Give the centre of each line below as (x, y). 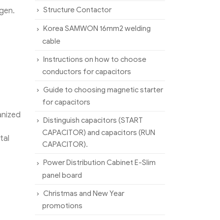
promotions (62, 206)
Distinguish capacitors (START (93, 121)
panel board (62, 175)
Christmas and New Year (84, 193)
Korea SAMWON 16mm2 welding (97, 29)
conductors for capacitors (87, 71)
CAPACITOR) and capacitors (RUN (99, 133)
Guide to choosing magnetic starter (103, 90)
